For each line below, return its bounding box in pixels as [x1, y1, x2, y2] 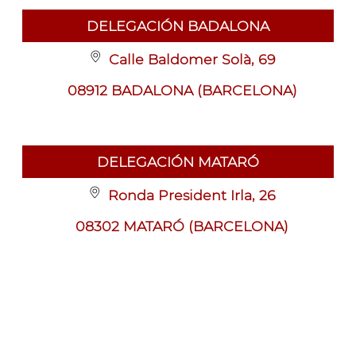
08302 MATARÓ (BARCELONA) [75, 217, 288, 234]
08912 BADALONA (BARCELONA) [67, 81, 297, 99]
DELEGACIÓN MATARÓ [97, 153, 259, 170]
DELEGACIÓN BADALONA [87, 17, 269, 34]
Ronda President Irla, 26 [104, 186, 276, 203]
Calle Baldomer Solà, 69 [104, 50, 276, 68]
